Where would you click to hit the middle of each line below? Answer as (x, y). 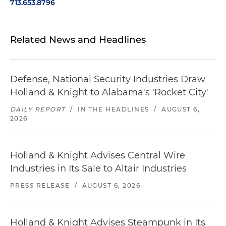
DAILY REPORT (38, 109)
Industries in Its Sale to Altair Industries (98, 168)
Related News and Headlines (78, 40)
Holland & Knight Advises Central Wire (98, 155)
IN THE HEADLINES (114, 109)
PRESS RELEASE (40, 185)
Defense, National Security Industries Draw (108, 79)
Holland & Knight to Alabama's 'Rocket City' (109, 92)
